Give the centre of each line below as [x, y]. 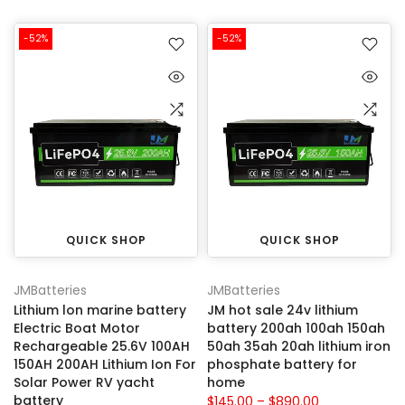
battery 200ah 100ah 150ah [296, 329]
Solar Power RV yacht [84, 383]
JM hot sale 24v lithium [283, 311]
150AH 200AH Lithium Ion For [105, 365]
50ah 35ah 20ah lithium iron [299, 347]
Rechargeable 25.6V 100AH [102, 347]
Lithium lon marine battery [100, 311]
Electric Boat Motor [77, 329]
